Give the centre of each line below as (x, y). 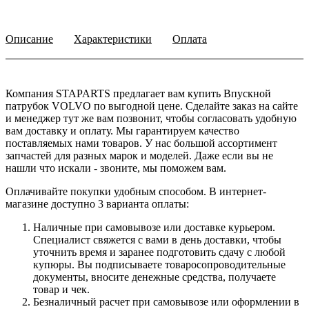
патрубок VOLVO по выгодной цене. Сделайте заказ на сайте (152, 106)
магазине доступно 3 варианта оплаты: (97, 204)
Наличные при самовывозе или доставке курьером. (154, 228)
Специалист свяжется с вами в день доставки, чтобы (157, 240)
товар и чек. (61, 290)
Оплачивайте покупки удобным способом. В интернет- (136, 192)
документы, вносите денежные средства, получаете (154, 277)
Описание (29, 39)
